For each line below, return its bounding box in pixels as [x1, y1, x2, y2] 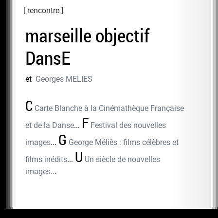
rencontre [27, 5, 59, 15]
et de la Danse [25, 120, 74, 130]
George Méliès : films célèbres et [69, 137, 179, 147]
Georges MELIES [36, 74, 92, 84]
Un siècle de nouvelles [85, 154, 160, 164]
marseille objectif [25, 22, 150, 48]
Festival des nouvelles [91, 120, 166, 130]
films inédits [25, 154, 67, 164]
